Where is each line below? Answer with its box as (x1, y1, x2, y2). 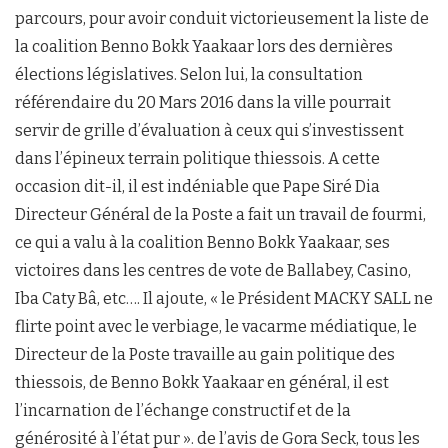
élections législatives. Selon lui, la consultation (15, 64, 363, 84)
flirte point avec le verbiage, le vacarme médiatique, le (15, 316, 417, 336)
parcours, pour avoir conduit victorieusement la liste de (15, 8, 429, 28)
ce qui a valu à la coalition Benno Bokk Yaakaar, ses (15, 232, 390, 252)
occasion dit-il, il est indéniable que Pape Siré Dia (15, 176, 380, 196)
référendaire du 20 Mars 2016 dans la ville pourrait (15, 92, 391, 112)
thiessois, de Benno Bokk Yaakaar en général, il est (15, 372, 389, 392)
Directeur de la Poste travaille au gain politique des (15, 344, 395, 364)
